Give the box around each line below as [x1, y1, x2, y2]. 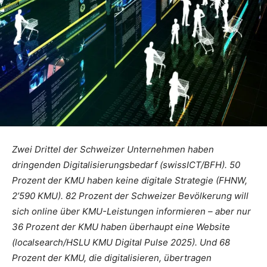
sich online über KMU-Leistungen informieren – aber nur [12, 205, 251, 217]
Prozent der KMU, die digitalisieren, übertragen [12, 252, 212, 263]
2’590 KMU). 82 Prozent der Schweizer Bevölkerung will [12, 190, 249, 201]
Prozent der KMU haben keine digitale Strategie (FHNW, [12, 174, 247, 186]
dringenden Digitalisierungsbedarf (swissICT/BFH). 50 [12, 159, 240, 170]
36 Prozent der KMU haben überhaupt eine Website [12, 221, 230, 232]
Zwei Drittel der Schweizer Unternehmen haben [12, 143, 214, 155]
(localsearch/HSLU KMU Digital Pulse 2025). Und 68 [12, 236, 230, 248]
